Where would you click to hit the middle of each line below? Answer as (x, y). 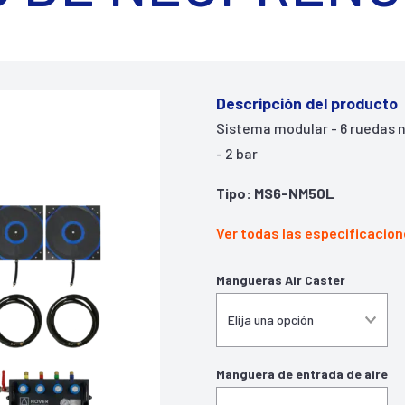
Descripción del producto (307, 103)
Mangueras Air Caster (281, 280)
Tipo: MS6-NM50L (275, 193)
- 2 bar (237, 153)
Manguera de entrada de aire (302, 374)
